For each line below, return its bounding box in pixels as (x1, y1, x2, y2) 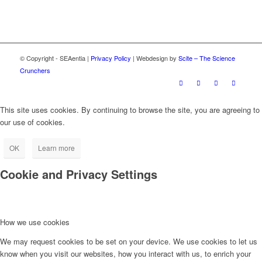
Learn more (38, 143, 75, 153)
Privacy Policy (90, 53, 131, 63)
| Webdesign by (130, 53, 178, 63)
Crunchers (19, 65, 50, 75)
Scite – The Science (178, 53, 235, 63)
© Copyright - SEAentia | (19, 53, 91, 63)
